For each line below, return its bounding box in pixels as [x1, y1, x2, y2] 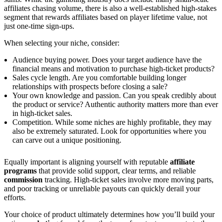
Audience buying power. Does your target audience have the [12, 55, 202, 64]
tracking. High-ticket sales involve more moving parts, [43, 175, 214, 184]
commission [4, 175, 43, 184]
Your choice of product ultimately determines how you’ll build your [4, 210, 215, 219]
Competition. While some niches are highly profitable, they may [12, 117, 212, 126]
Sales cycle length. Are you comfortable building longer [12, 73, 186, 82]
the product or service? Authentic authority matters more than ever [12, 100, 218, 109]
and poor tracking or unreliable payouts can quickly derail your [4, 184, 200, 193]
